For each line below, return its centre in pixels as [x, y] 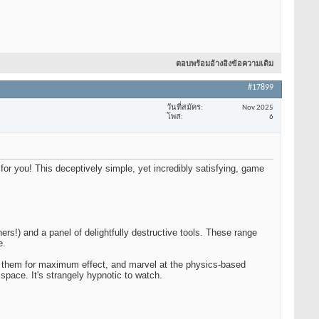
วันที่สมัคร [184, 108]
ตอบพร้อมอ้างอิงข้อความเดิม [225, 65]
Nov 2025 [258, 108]
